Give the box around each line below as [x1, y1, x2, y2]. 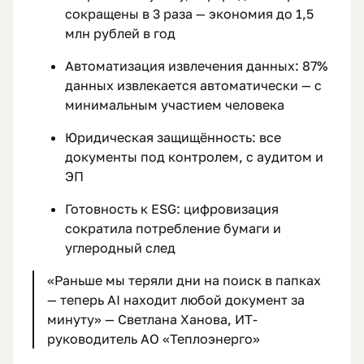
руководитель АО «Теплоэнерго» [47, 331, 260, 348]
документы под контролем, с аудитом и [65, 149, 323, 166]
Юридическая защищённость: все [65, 129, 281, 146]
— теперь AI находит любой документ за [47, 292, 305, 309]
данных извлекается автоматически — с [65, 77, 322, 94]
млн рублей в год [65, 25, 175, 42]
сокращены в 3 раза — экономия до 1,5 [65, 6, 314, 23]
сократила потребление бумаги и [65, 220, 281, 237]
